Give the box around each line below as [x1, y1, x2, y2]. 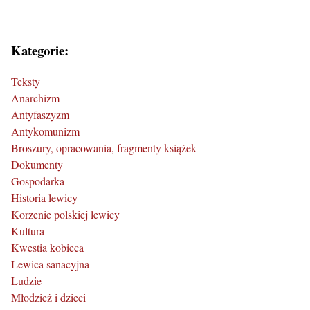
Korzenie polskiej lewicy [11, 207, 120, 222]
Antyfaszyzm [11, 107, 69, 122]
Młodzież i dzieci [11, 290, 86, 305]
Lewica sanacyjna [11, 257, 89, 272]
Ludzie [11, 273, 42, 289]
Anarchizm [11, 91, 60, 106]
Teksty [11, 74, 40, 89]
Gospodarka [11, 174, 64, 189]
